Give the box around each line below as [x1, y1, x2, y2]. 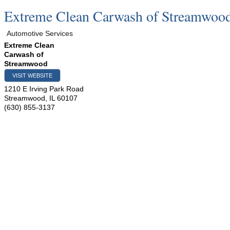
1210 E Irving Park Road [4, 85, 84, 93]
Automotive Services [7, 29, 73, 37]
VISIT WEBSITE [12, 72, 52, 79]
